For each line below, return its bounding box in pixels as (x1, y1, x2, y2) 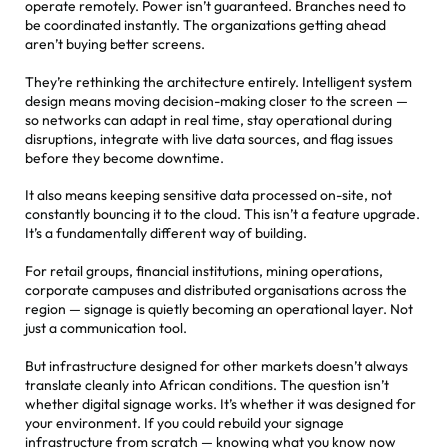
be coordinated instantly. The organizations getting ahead (25, 16, 386, 35)
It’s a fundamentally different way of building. (25, 224, 307, 243)
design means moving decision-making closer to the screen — (25, 91, 408, 110)
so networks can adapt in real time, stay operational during (25, 110, 392, 129)
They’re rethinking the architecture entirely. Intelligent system (25, 72, 412, 91)
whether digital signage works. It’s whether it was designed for (25, 394, 416, 413)
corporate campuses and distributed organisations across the (25, 280, 407, 299)
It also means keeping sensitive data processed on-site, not (25, 186, 392, 205)
